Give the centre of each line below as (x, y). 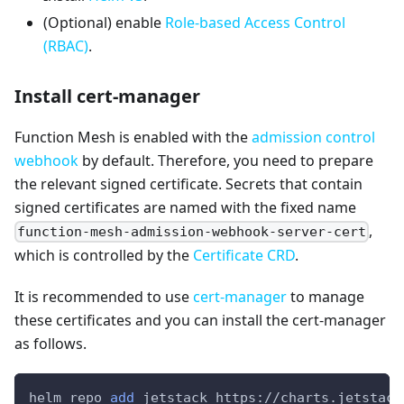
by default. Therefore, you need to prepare (226, 161)
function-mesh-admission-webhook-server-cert (192, 232)
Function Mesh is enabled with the (133, 138)
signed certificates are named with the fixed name (185, 208)
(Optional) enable (104, 23)
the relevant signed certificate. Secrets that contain (188, 184)
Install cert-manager (107, 96)
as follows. (50, 344)
